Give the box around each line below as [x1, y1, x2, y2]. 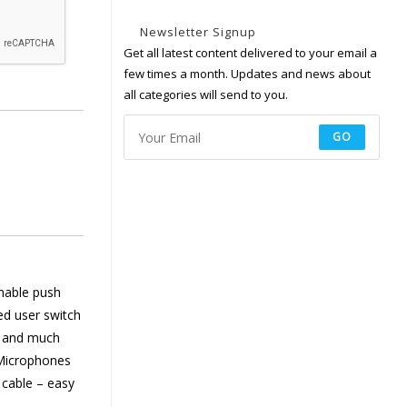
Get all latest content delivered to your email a [123, 45, 377, 61]
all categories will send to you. [123, 86, 288, 103]
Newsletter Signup [139, 24, 256, 40]
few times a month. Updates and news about [123, 65, 371, 82]
